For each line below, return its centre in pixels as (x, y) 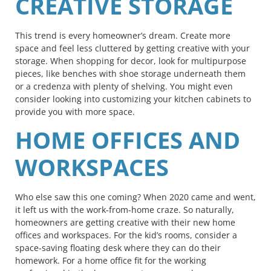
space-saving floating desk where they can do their (118, 247)
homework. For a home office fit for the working (111, 260)
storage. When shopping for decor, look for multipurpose (131, 60)
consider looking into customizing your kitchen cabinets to (133, 99)
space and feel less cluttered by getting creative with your (132, 48)
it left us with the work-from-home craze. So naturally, (125, 209)
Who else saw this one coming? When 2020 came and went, (135, 197)
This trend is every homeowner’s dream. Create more (123, 35)
